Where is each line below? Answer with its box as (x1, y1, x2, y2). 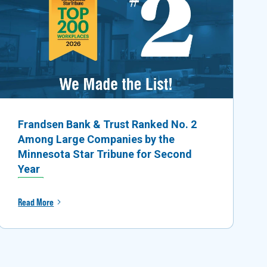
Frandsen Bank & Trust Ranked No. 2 (18, 117, 197, 131)
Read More (18, 197, 54, 208)
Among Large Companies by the (18, 132, 175, 145)
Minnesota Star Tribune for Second (18, 147, 193, 160)
